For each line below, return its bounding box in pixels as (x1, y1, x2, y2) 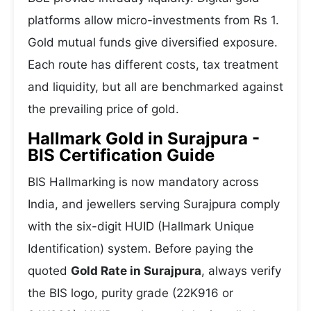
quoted (28, 264, 71, 278)
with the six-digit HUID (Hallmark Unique (28, 219, 254, 233)
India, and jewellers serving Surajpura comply (28, 197, 280, 211)
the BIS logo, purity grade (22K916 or (28, 286, 233, 300)
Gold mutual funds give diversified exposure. (28, 35, 278, 49)
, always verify (201, 264, 281, 278)
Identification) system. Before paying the (28, 242, 253, 255)
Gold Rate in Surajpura (71, 264, 201, 278)
